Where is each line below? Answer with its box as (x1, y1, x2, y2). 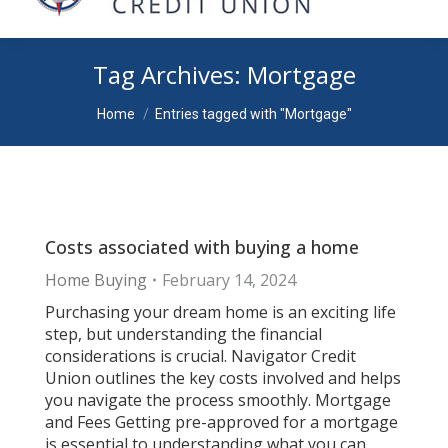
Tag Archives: (92, 58, 247, 91)
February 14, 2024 (162, 269, 296, 291)
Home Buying (45, 269, 147, 291)
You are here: (96, 92, 197, 114)
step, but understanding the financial (45, 323, 322, 345)
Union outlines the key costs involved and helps (45, 367, 401, 389)
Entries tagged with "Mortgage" (154, 106, 352, 122)
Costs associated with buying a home (45, 235, 359, 259)
